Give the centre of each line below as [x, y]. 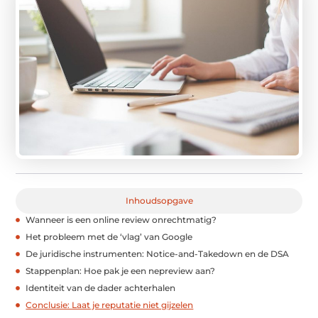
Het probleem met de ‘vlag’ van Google [109, 237]
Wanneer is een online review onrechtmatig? [121, 220]
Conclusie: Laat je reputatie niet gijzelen [110, 305]
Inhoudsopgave [159, 201]
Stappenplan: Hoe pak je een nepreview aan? [121, 271]
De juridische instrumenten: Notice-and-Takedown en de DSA [158, 254]
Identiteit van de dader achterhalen [101, 288]
